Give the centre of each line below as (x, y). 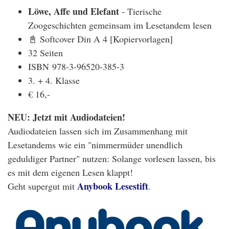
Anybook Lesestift (113, 186)
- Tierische (140, 12)
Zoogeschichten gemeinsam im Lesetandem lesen (120, 25)
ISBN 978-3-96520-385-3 (76, 67)
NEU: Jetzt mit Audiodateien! (68, 117)
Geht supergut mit (42, 186)
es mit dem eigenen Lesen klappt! (70, 173)
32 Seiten (45, 53)
